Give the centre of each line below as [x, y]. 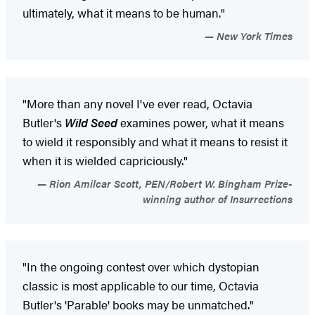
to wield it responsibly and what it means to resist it [155, 141]
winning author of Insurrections [218, 198]
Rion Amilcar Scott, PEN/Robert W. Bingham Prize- [169, 183]
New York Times [253, 35]
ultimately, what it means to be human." [124, 12]
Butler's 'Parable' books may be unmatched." [138, 304]
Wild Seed [91, 122]
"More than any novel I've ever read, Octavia [137, 103]
